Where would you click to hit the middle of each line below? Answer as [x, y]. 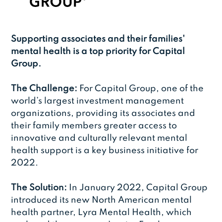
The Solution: [39, 188]
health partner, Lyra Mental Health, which [102, 213]
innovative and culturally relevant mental [99, 139]
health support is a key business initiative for [105, 151]
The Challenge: [44, 89]
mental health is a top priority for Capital [98, 52]
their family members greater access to [94, 126]
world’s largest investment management [98, 101]
